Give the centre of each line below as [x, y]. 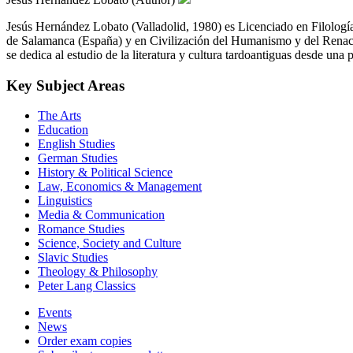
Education [63, 130]
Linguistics [65, 201]
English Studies [76, 144]
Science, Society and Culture [110, 243]
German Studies [78, 158]
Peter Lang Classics [87, 286]
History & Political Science [105, 173]
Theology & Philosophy [98, 272]
